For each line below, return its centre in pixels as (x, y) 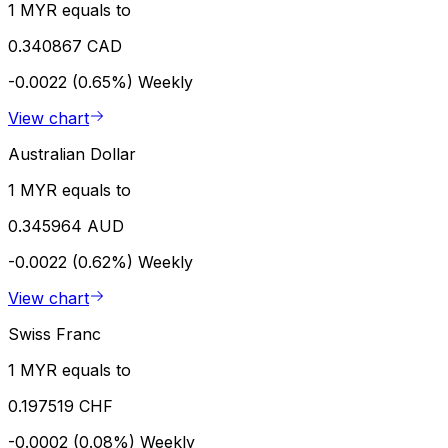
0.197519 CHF (60, 405)
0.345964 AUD (66, 225)
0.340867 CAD (65, 45)
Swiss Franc (54, 333)
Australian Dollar (72, 153)
